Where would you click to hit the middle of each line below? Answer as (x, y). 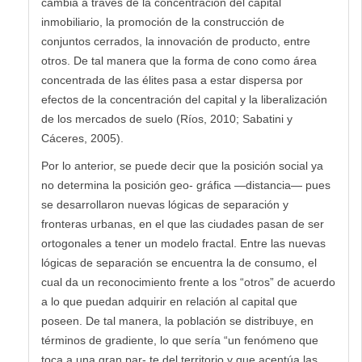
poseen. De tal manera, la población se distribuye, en (177, 320)
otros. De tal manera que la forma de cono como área (179, 60)
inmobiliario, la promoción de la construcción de (163, 21)
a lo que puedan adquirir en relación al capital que (169, 301)
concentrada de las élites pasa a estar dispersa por (172, 80)
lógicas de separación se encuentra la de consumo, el (179, 262)
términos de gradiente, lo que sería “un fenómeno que (180, 340)
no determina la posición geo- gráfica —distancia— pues (186, 185)
